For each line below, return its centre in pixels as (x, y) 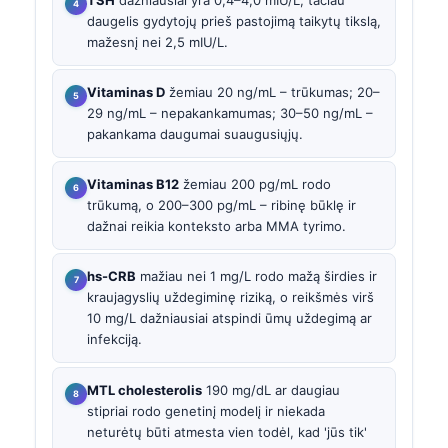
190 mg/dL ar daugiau (271, 389)
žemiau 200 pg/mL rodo (255, 184)
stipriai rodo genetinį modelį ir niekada (206, 410)
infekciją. (114, 339)
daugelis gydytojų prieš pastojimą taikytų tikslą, (234, 20)
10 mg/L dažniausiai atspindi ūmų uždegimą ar (229, 318)
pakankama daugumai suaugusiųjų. (195, 133)
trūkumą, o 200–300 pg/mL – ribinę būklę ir (221, 205)
